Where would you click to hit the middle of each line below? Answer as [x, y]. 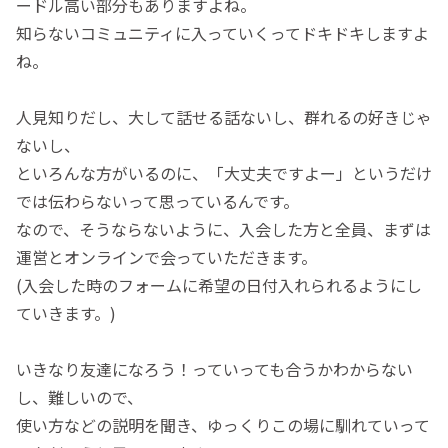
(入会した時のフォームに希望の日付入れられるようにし [219, 284]
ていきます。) [66, 312]
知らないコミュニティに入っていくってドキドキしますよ [222, 32]
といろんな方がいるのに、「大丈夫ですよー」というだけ [224, 172]
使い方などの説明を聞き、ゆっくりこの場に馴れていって [223, 424]
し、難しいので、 [79, 396]
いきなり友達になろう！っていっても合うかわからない [214, 368]
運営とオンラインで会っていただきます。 [166, 256]
